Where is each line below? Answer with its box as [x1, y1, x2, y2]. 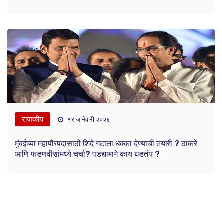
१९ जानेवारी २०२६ [66, 116, 110, 124]
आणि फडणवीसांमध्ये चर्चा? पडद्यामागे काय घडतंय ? [15, 149, 160, 159]
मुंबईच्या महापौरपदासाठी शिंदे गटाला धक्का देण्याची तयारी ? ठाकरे [15, 139, 197, 149]
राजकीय [22, 115, 43, 124]
